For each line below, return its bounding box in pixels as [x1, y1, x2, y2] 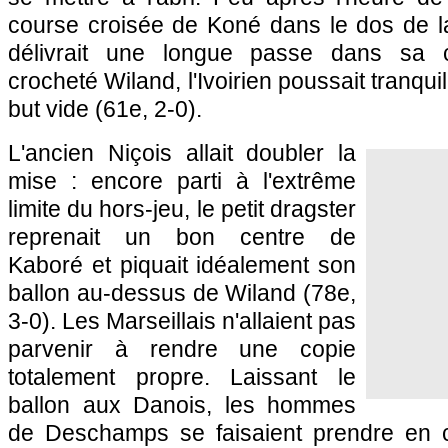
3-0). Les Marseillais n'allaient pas [8, 308, 356, 334]
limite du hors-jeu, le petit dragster [8, 196, 356, 222]
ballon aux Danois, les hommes [8, 392, 356, 418]
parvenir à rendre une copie [8, 336, 356, 362]
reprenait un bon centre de [8, 224, 356, 250]
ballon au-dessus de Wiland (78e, [8, 280, 356, 306]
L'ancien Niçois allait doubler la [8, 140, 356, 166]
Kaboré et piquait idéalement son [8, 252, 356, 278]
